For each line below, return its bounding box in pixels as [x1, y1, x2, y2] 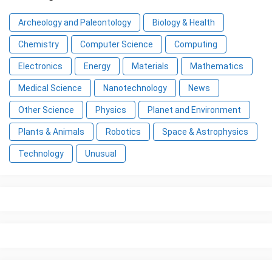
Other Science [18, 105, 74, 115]
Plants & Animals [18, 127, 84, 137]
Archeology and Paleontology [18, 18, 131, 28]
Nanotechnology [103, 83, 167, 93]
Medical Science [18, 83, 82, 93]
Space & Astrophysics [162, 127, 248, 137]
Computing [174, 39, 217, 50]
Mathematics [190, 61, 243, 72]
